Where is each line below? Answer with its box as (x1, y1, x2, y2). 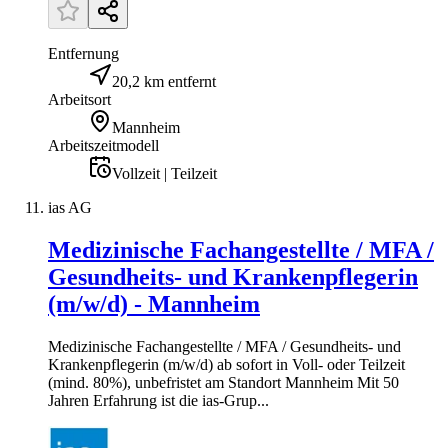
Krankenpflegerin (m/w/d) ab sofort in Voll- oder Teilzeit (48, 355, 405, 373)
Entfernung (48, 45, 119, 62)
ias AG (48, 199, 92, 216)
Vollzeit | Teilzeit (112, 165, 217, 182)
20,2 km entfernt (112, 73, 216, 90)
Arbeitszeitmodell (48, 137, 159, 154)
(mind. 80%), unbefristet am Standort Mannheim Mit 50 (48, 373, 399, 391)
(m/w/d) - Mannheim (48, 290, 260, 317)
